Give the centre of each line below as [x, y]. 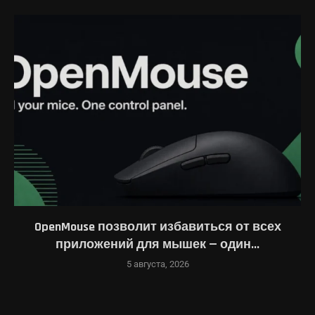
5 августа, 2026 [157, 264]
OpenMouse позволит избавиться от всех [157, 226]
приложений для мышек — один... [157, 244]
